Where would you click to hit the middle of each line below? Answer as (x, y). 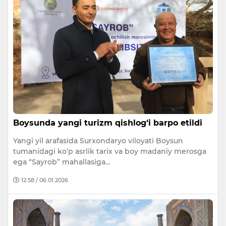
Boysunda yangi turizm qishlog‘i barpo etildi (108, 123)
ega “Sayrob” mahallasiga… (62, 162)
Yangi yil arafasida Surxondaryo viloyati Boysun (98, 140)
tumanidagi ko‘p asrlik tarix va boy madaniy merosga (110, 151)
